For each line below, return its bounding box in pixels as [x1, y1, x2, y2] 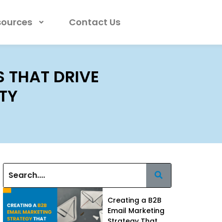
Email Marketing [108, 205, 165, 216]
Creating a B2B [108, 195, 162, 205]
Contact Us [69, 16, 121, 28]
